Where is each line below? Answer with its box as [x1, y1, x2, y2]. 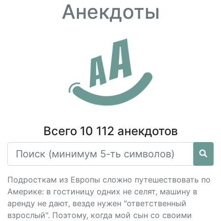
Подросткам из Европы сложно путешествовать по [7, 175, 211, 184]
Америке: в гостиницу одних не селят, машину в [7, 186, 197, 196]
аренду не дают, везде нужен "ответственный [7, 198, 186, 208]
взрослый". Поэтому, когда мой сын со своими [7, 210, 192, 220]
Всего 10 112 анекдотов [43, 124, 178, 138]
